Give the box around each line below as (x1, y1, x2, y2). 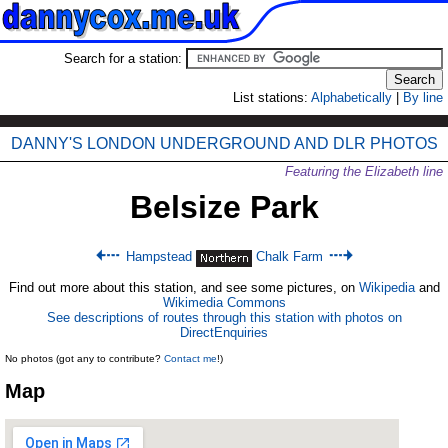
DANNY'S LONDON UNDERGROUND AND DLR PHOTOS (10, 135, 438, 152)
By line (403, 90, 443, 105)
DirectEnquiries (180, 324, 268, 340)
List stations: (233, 90, 311, 105)
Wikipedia (358, 279, 415, 295)
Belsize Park (129, 189, 319, 225)
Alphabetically (311, 90, 392, 105)
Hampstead (125, 249, 192, 265)
